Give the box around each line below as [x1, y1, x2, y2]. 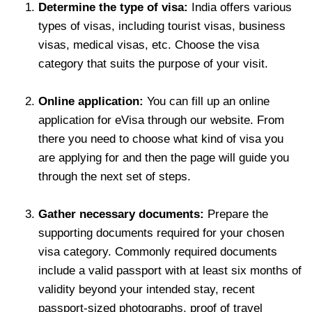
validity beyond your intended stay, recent [38, 282, 255, 296]
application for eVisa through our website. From [38, 113, 284, 127]
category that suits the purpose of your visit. [38, 56, 268, 70]
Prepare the [204, 207, 268, 221]
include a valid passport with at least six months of [38, 263, 302, 277]
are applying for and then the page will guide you [38, 150, 289, 164]
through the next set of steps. [38, 169, 191, 183]
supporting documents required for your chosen [38, 226, 284, 240]
